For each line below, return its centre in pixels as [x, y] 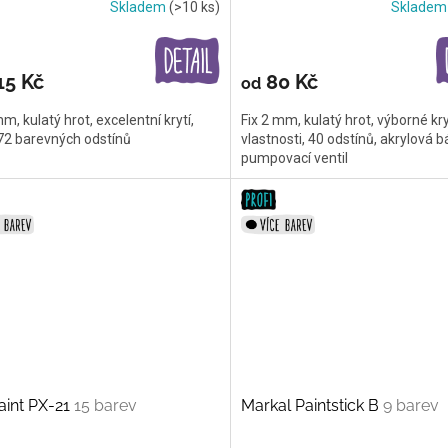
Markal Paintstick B [311, 405]
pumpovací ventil [294, 157]
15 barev [105, 405]
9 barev [410, 405]
